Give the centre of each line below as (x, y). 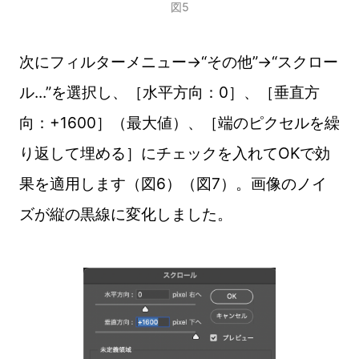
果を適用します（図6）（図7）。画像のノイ (173, 184)
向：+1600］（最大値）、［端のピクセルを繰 (179, 123)
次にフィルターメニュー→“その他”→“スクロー (178, 62)
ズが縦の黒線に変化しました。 (125, 214)
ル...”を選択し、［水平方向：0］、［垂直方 (169, 93)
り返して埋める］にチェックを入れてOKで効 (174, 153)
